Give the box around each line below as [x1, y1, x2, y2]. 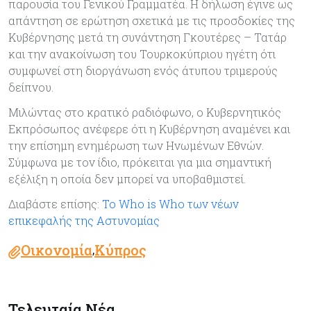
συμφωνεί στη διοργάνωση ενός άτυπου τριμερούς [8, 62, 278, 78]
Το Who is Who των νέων [102, 196, 239, 211]
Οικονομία [21, 240, 92, 259]
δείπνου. [8, 79, 53, 94]
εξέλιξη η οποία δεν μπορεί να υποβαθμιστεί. [8, 171, 246, 186]
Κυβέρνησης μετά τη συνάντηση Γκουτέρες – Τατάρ [8, 29, 287, 44]
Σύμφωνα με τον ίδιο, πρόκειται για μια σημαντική [8, 154, 271, 169]
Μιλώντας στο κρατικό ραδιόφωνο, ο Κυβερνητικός [8, 104, 281, 119]
